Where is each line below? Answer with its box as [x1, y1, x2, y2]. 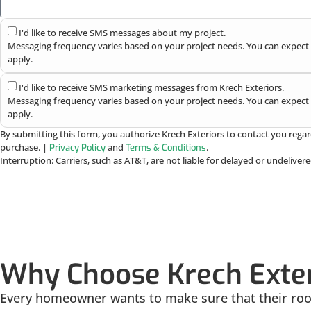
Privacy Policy [49, 142, 106, 154]
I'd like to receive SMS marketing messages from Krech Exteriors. [19, 81, 284, 94]
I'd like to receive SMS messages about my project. [19, 26, 226, 40]
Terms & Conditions [126, 142, 206, 154]
